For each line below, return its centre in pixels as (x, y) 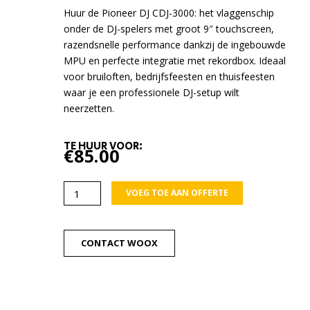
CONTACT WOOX (119, 243)
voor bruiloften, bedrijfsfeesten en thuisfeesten (169, 76)
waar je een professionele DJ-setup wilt (152, 92)
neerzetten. (89, 108)
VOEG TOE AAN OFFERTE (177, 193)
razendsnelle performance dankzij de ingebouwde (175, 44)
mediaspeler (93, 222)
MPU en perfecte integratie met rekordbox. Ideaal (175, 60)
